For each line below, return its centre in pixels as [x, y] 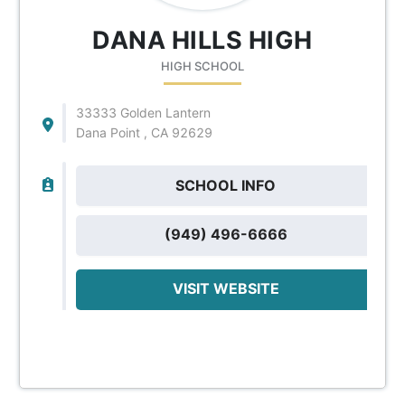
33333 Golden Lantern [143, 112]
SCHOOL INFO [226, 185]
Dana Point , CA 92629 [144, 132]
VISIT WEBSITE [226, 288]
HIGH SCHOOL [202, 66]
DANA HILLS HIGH [202, 40]
